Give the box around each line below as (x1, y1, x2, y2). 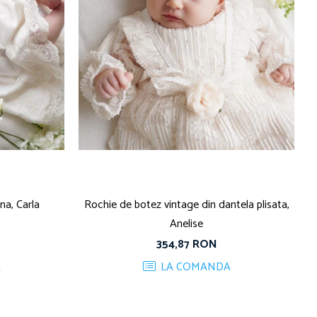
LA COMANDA (157, 257, 231, 277)
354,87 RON (156, 234, 217, 254)
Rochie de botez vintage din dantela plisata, (83, 195, 289, 214)
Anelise (170, 214, 203, 234)
